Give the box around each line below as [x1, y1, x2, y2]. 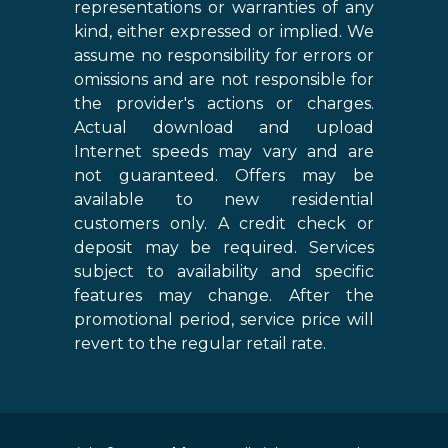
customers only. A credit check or [74, 214, 374, 234]
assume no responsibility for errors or [74, 46, 374, 66]
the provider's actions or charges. [74, 94, 374, 114]
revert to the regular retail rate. [74, 334, 327, 354]
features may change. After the [74, 286, 374, 306]
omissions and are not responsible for [74, 70, 374, 90]
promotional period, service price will [74, 310, 374, 330]
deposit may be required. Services [74, 238, 374, 258]
